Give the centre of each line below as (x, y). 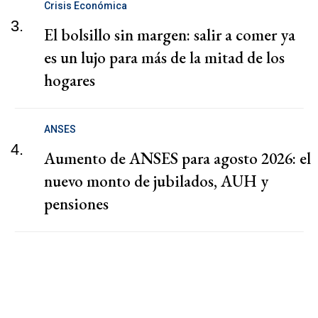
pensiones (76, 204)
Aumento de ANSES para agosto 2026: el (177, 159)
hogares (70, 81)
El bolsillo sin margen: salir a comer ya (170, 35)
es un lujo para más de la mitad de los (164, 58)
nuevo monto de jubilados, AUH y (156, 181)
